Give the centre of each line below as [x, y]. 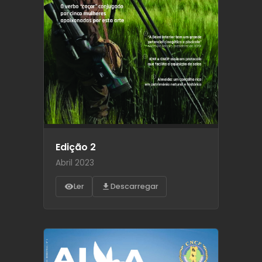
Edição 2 [76, 147]
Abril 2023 [75, 163]
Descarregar [134, 186]
